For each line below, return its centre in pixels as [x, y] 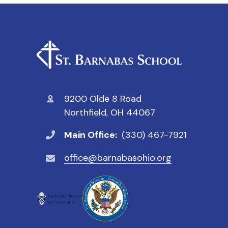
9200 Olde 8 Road [103, 99]
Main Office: [91, 135]
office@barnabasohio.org [118, 158]
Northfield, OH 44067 [110, 113]
